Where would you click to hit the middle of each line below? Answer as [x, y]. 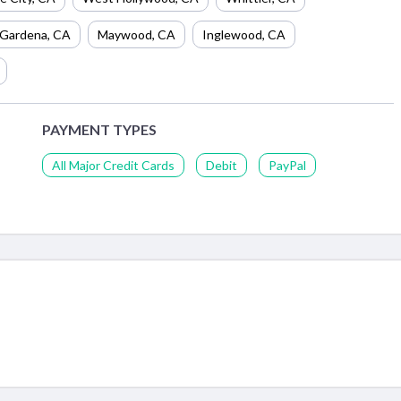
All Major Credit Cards [113, 166]
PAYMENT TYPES [99, 129]
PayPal [287, 166]
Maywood [125, 34]
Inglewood [232, 34]
